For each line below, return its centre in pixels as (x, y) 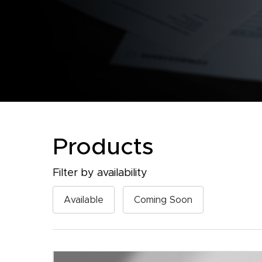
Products (104, 146)
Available (84, 199)
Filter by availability (100, 173)
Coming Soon (163, 199)
